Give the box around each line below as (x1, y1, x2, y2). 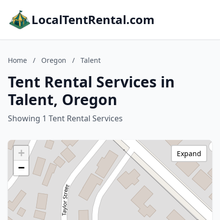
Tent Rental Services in (8, 72, 175, 92)
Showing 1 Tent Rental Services (8, 113, 123, 124)
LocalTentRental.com (31, 11, 155, 27)
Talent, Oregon (8, 89, 117, 110)
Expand (177, 149, 201, 158)
